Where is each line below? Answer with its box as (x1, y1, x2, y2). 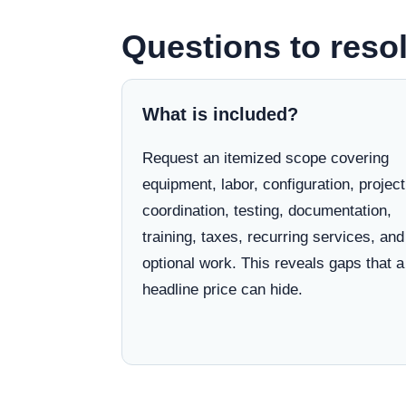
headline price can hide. (142, 281, 303, 298)
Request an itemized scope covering (142, 150, 389, 167)
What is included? (142, 104, 298, 124)
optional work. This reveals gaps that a (142, 255, 404, 272)
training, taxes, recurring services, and (142, 228, 404, 246)
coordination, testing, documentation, (142, 202, 391, 219)
